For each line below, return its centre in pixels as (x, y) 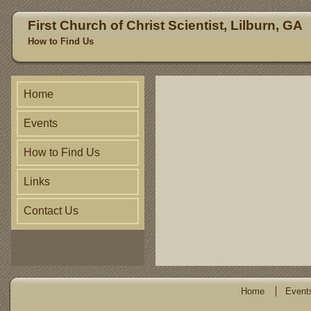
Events (41, 123)
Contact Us (51, 210)
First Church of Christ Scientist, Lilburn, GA (165, 25)
